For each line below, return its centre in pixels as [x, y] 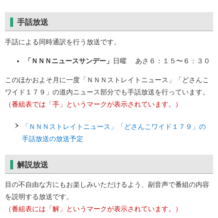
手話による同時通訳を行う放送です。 [63, 42]
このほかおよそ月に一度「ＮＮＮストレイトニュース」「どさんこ [107, 80]
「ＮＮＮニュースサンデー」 [69, 61]
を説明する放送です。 [39, 197]
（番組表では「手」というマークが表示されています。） [93, 104]
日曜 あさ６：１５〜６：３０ [162, 61]
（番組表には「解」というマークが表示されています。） [93, 209]
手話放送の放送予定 [53, 139]
